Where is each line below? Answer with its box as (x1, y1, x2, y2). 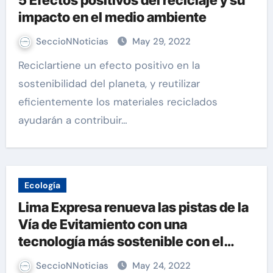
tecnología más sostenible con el (18, 233, 224, 249)
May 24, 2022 (132, 260, 191, 272)
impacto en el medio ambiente (18, 9, 207, 25)
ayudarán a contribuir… (18, 113, 127, 127)
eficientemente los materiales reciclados (18, 95, 218, 108)
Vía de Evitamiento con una (18, 216, 187, 232)
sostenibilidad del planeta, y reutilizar (18, 77, 200, 90)
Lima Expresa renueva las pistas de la (18, 199, 249, 215)
